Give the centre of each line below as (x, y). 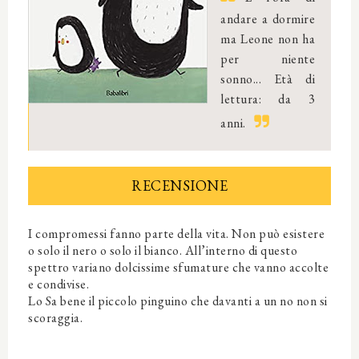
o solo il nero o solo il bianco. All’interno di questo (163, 251)
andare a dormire (268, 19)
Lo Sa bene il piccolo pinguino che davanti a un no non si (178, 301)
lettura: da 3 (268, 99)
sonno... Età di (268, 79)
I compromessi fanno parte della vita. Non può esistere (176, 234)
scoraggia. (55, 318)
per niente (268, 59)
